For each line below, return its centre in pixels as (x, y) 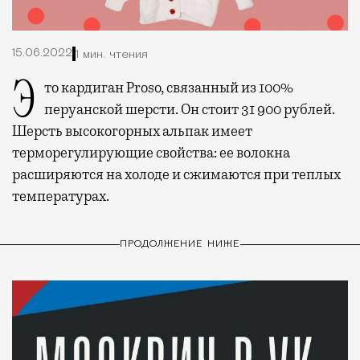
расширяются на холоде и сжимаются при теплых (176, 175)
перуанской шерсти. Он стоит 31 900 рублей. (190, 110)
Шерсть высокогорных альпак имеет (132, 131)
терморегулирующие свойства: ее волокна (151, 153)
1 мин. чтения (112, 55)
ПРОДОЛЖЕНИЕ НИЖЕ (180, 244)
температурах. (61, 196)
